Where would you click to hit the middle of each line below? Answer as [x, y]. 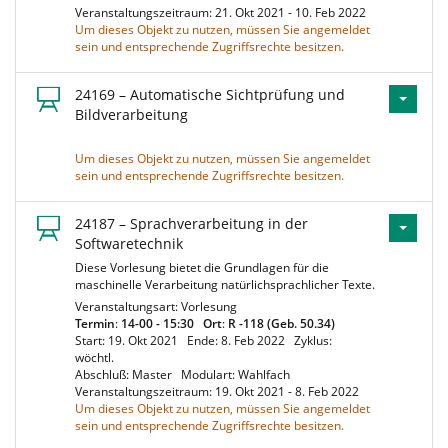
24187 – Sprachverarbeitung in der [191, 223]
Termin [95, 323]
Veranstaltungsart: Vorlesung [159, 306]
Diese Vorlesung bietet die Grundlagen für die [202, 267]
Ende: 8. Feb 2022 [239, 340]
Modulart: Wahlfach [238, 374]
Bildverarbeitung [131, 114]
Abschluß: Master [126, 374]
